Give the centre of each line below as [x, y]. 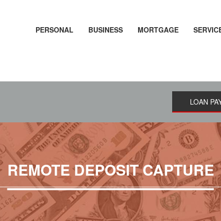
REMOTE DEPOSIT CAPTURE [110, 169]
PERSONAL [55, 30]
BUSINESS [106, 30]
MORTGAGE [158, 30]
